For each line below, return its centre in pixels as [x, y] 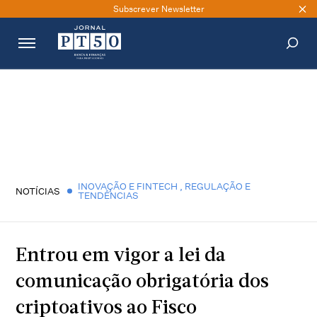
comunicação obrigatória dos [143, 283]
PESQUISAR [266, 86]
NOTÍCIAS [38, 191]
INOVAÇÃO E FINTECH [129, 186]
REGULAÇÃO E [218, 186]
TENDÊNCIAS [109, 195]
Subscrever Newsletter [158, 8]
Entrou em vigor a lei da [121, 257]
